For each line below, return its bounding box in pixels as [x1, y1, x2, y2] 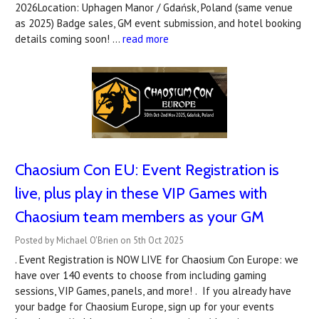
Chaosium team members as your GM [15, 207, 264, 227]
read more [122, 32, 169, 46]
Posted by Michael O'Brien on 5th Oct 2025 [15, 234, 184, 247]
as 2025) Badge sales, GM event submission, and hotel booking [15, 16, 301, 31]
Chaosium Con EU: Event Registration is [15, 160, 279, 180]
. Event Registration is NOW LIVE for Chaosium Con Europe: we [15, 253, 298, 267]
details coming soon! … [15, 32, 122, 46]
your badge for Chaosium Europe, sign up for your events [15, 300, 274, 314]
